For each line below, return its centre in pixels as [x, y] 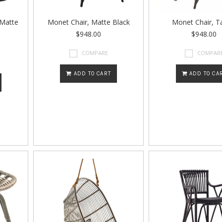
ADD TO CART [91, 74]
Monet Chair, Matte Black [88, 22]
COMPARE [95, 53]
